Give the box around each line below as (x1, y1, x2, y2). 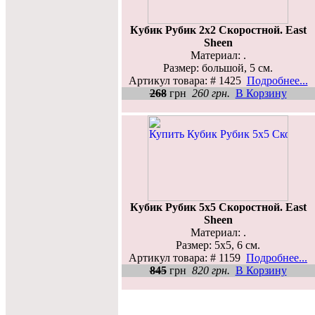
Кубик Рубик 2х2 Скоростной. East (129, 23, 307, 36)
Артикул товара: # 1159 (129, 251, 246, 264)
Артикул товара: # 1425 (128, 74, 247, 86)
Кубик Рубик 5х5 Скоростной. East (129, 200, 307, 213)
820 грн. (191, 264, 230, 276)
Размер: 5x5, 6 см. (176, 238, 260, 251)
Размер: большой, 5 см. (163, 61, 273, 74)
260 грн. (191, 86, 230, 99)
